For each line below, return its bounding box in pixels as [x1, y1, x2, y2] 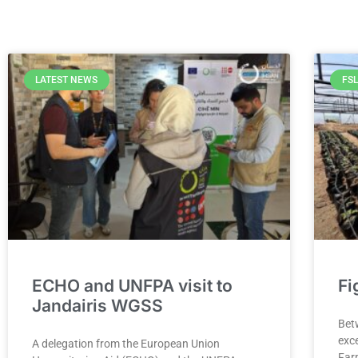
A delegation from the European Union [32, 337, 220, 351]
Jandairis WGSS [32, 296, 163, 316]
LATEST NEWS [35, 74, 98, 86]
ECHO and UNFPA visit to [32, 276, 233, 296]
